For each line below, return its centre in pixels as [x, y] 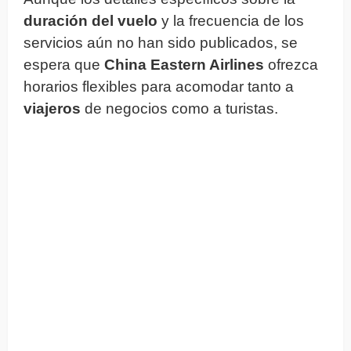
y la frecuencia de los [231, 20]
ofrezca [291, 64]
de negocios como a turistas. [179, 108]
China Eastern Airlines [184, 64]
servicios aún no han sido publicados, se [161, 42]
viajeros [52, 108]
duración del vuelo [90, 20]
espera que [64, 64]
